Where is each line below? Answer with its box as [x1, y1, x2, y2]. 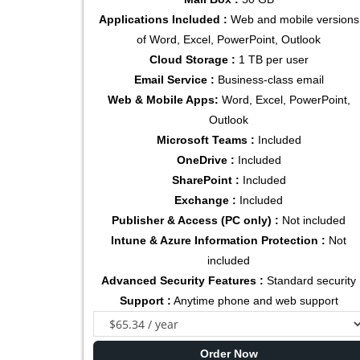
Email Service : [133, 73, 218, 87]
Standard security [264, 274, 357, 288]
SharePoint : [171, 174, 239, 187]
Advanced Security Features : [101, 274, 264, 288]
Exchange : [174, 194, 237, 207]
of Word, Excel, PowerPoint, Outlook [137, 33, 321, 47]
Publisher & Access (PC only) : [112, 214, 280, 227]
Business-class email [217, 73, 324, 87]
